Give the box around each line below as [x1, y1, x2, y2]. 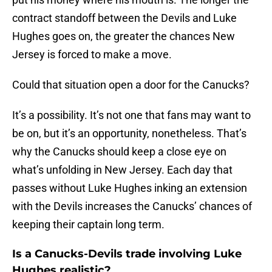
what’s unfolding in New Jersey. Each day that [12, 163, 233, 177]
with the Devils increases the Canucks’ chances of [12, 200, 252, 213]
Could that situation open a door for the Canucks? [12, 78, 250, 92]
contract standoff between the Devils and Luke [12, 12, 237, 25]
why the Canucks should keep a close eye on [12, 145, 226, 158]
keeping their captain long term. [12, 218, 165, 231]
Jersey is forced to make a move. [12, 48, 172, 61]
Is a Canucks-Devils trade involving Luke [12, 247, 242, 261]
